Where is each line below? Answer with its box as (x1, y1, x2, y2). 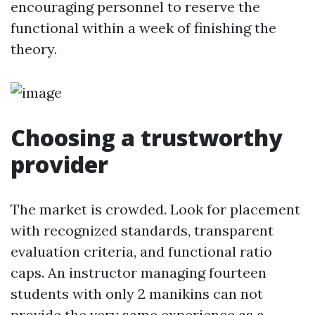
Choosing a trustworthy (11, 122, 283, 153)
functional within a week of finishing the (11, 19, 276, 37)
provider (11, 149, 108, 179)
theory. (11, 40, 57, 58)
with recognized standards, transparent (11, 221, 274, 239)
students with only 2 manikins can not (11, 285, 263, 302)
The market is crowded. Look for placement (11, 200, 300, 218)
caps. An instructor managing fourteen (11, 264, 266, 281)
